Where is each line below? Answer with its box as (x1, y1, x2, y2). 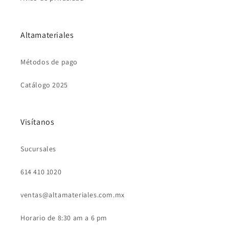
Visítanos (20, 117, 55, 128)
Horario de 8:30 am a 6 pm (20, 213, 107, 223)
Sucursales (20, 144, 56, 154)
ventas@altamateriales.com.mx (20, 190, 125, 200)
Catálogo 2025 (20, 80, 68, 90)
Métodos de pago (20, 57, 78, 67)
